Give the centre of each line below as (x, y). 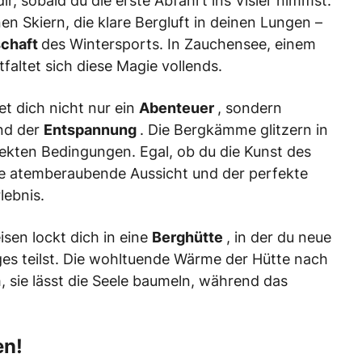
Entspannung (92, 130)
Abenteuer (178, 108)
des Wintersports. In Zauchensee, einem (179, 44)
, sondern (250, 108)
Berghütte (189, 238)
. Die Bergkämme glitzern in (234, 130)
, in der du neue (279, 238)
